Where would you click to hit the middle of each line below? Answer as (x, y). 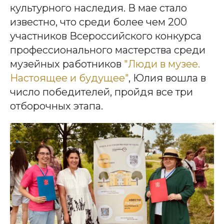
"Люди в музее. (162, 64)
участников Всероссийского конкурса (106, 36)
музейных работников (67, 64)
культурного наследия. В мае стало (98, 8)
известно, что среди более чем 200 (98, 22)
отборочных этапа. (56, 106)
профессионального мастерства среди (108, 50)
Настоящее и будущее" (69, 78)
